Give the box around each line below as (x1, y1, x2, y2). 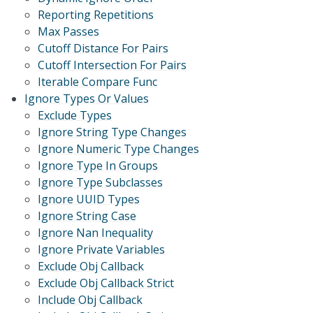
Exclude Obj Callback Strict (38, 275, 175, 291)
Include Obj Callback (38, 292, 143, 308)
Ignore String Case (38, 208, 137, 224)
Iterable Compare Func (38, 74, 158, 90)
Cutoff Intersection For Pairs (38, 57, 187, 73)
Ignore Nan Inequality (38, 225, 154, 241)
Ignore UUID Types (38, 191, 140, 208)
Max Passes (38, 24, 100, 40)
